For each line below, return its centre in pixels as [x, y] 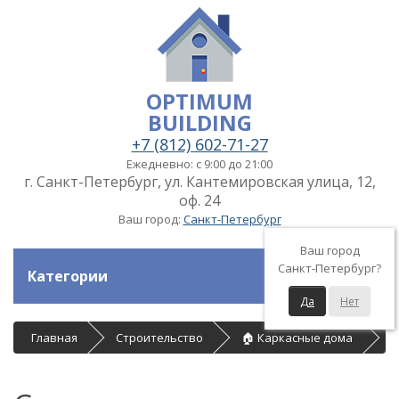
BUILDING [199, 122]
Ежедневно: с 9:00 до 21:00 [199, 164]
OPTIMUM [199, 101]
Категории [68, 276]
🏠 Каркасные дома [297, 338]
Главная [54, 338]
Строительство [159, 338]
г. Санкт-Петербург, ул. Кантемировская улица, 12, [199, 182]
